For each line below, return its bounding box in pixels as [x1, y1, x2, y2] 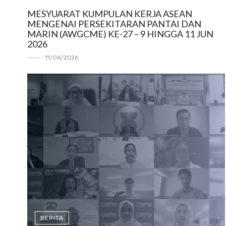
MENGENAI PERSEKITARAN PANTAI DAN [27, 18, 201, 29]
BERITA [40, 214, 64, 221]
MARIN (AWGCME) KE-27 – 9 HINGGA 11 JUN [27, 28, 213, 39]
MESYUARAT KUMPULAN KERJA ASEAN [27, 8, 192, 19]
